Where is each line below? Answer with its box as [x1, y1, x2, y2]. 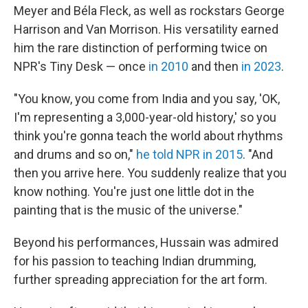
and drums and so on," [14, 147, 136, 162]
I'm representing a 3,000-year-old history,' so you [14, 110, 276, 124]
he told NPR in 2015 [136, 147, 243, 162]
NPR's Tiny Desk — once [14, 59, 148, 74]
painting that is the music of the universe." [14, 203, 243, 217]
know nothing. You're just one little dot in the [14, 184, 254, 199]
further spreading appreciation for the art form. [14, 272, 267, 287]
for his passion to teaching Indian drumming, [14, 254, 256, 268]
